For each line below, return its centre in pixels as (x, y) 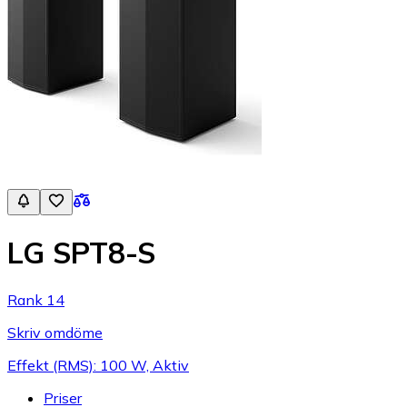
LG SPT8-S (81, 253)
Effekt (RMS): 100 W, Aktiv (98, 365)
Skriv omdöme (55, 332)
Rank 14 (36, 299)
